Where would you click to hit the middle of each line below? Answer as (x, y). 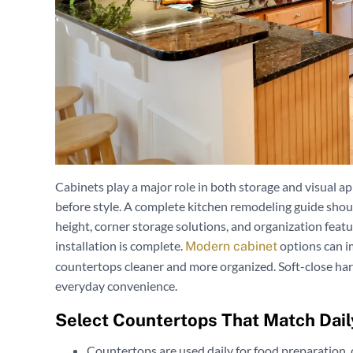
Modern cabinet (231, 247)
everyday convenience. (116, 286)
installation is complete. (120, 246)
